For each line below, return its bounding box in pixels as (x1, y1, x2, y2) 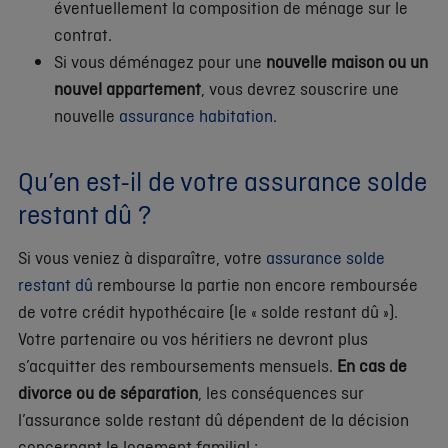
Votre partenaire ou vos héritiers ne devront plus (18, 327, 368, 350)
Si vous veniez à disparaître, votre (18, 246, 266, 269)
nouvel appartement (54, 76, 201, 100)
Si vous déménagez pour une (54, 49, 266, 73)
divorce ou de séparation (18, 381, 198, 404)
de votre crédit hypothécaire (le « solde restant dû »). (18, 300, 398, 323)
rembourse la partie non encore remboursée (93, 273, 418, 296)
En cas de (337, 354, 407, 377)
